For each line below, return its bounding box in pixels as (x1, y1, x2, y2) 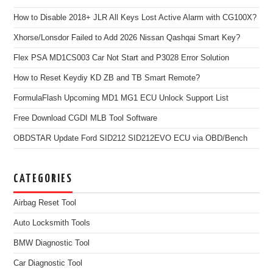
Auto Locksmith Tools (13, 218, 91, 227)
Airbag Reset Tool (13, 198, 77, 207)
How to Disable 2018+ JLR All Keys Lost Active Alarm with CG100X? (13, 13, 257, 22)
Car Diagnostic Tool (13, 258, 83, 268)
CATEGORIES (13, 172, 73, 185)
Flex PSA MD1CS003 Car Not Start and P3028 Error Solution (13, 53, 230, 62)
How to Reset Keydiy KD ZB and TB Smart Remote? (13, 73, 200, 82)
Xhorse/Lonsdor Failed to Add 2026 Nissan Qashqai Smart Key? (13, 33, 241, 42)
